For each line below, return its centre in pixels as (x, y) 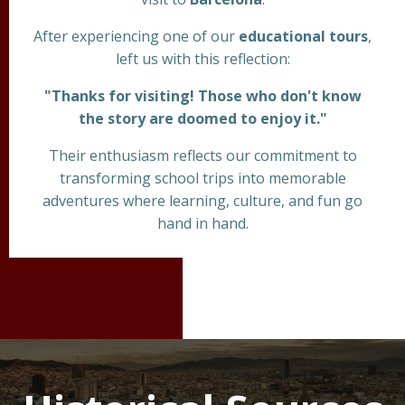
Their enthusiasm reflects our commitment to (202, 155)
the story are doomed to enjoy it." (202, 118)
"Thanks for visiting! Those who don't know (202, 95)
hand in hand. (202, 223)
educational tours (303, 36)
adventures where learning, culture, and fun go (202, 200)
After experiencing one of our (136, 36)
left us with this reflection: (202, 58)
